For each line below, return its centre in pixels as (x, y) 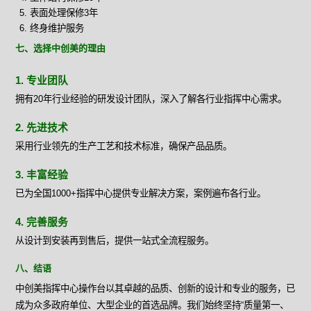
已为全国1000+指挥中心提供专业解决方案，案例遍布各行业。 (141, 194)
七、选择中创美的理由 (61, 49)
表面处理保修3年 (64, 13)
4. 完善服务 (42, 222)
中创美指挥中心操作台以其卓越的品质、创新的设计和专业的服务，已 (155, 289)
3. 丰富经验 (42, 175)
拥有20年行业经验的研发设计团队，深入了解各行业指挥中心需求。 (151, 99)
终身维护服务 (57, 28)
